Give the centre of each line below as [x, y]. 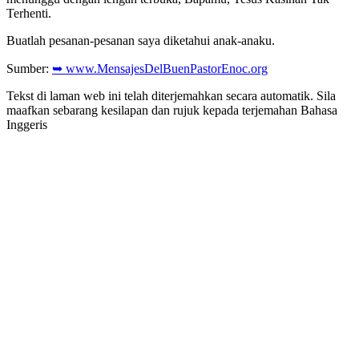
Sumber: [29, 68]
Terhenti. [29, 13]
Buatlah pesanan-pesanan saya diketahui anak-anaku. [141, 40]
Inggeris [27, 124]
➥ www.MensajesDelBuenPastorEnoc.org [160, 68]
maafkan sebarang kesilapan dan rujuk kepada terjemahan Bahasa [172, 110]
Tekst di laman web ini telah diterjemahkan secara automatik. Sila [171, 95]
